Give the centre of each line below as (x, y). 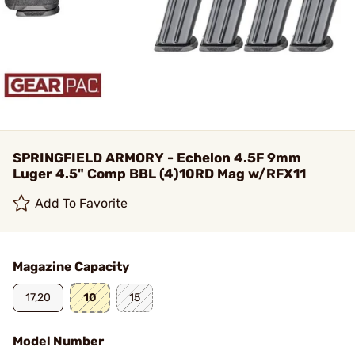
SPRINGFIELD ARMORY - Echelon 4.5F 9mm (157, 158)
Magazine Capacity (71, 267)
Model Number (58, 341)
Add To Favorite (82, 203)
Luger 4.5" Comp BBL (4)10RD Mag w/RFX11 (159, 174)
